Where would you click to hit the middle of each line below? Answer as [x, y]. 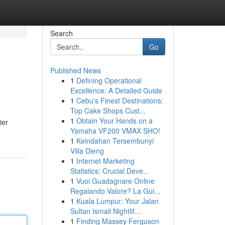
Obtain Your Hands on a [114, 121]
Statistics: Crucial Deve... [109, 171]
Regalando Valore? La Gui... [115, 191]
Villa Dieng [87, 151]
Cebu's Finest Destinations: [120, 100]
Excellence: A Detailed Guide [116, 90]
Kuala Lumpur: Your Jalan [117, 201]
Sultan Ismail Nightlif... [105, 211]
